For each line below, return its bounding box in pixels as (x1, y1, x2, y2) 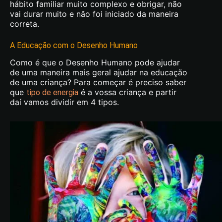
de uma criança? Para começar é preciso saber (10, 77, 186, 87)
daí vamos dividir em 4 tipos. (10, 97, 119, 107)
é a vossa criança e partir (78, 87, 176, 97)
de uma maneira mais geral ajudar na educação (10, 67, 187, 77)
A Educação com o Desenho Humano (10, 40, 140, 50)
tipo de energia (26, 87, 78, 97)
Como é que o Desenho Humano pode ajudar (10, 57, 180, 67)
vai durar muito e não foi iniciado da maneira (10, 8, 178, 19)
